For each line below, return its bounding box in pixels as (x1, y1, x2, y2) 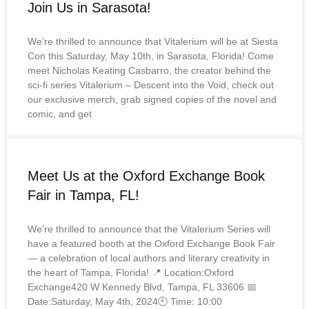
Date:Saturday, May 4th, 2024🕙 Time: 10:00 (28, 296, 222, 307)
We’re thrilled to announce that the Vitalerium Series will (28, 223, 270, 235)
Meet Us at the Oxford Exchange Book (28, 168, 265, 183)
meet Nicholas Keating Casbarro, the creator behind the (28, 65, 271, 76)
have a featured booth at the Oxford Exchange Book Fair (28, 238, 275, 249)
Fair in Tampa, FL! (28, 188, 139, 203)
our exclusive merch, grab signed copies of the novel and (28, 94, 277, 105)
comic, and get (28, 108, 92, 119)
